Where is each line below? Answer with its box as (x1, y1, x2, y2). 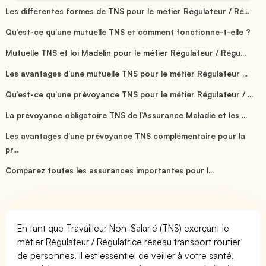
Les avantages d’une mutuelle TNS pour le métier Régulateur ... (5, 68, 248, 78)
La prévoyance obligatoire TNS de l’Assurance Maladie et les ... (5, 110, 248, 120)
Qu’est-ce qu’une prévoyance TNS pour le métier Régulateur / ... (5, 89, 254, 99)
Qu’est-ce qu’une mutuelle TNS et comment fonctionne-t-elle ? (5, 27, 251, 37)
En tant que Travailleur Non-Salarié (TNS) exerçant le (17, 221, 230, 234)
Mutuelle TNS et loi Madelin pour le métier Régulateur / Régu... (5, 47, 246, 58)
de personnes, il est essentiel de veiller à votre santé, (17, 249, 235, 261)
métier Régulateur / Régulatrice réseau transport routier (17, 235, 241, 248)
